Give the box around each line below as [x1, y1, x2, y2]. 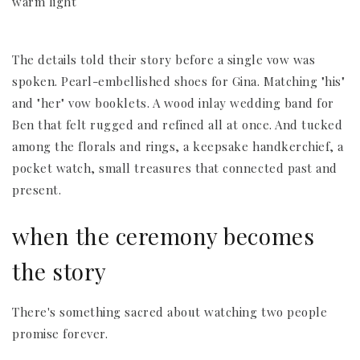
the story [12, 256, 107, 287]
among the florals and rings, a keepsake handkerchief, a [12, 137, 344, 154]
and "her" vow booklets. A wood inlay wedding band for [12, 94, 334, 111]
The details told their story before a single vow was [12, 51, 316, 67]
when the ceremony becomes [12, 221, 315, 252]
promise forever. [12, 325, 108, 342]
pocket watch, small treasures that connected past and [12, 159, 337, 176]
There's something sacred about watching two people [12, 304, 328, 321]
